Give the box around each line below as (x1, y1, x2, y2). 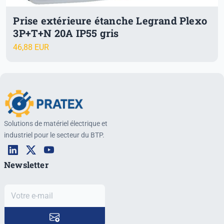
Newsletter (4, 158, 48, 170)
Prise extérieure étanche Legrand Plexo (13, 13, 207, 27)
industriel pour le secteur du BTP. (4, 130, 104, 139)
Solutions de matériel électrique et (4, 119, 107, 127)
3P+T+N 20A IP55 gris (13, 26, 119, 39)
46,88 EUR (13, 42, 49, 52)
